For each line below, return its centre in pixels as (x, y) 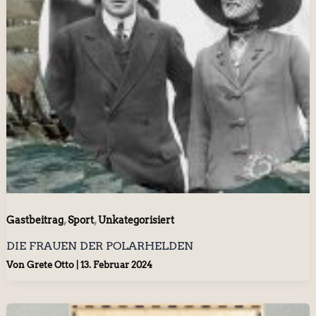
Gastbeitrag (35, 220)
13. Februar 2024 (116, 265)
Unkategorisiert (136, 220)
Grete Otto (51, 265)
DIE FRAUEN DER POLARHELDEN (99, 245)
